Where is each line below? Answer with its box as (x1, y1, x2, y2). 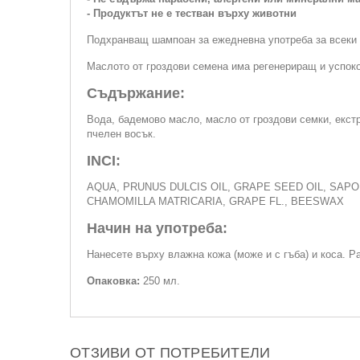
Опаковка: (87, 275, 143, 287)
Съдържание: (87, 85, 185, 101)
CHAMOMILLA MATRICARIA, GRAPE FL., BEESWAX (87, 195, 344, 207)
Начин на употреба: (87, 220, 227, 236)
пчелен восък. (87, 128, 156, 140)
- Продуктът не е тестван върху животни (87, 7, 297, 19)
